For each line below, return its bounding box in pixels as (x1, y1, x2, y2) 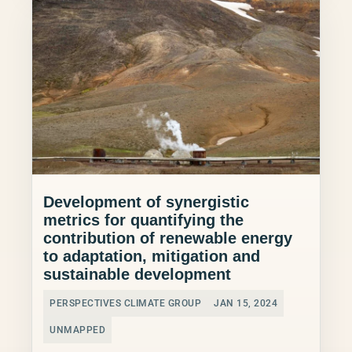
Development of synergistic (43, 192, 249, 211)
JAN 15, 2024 (214, 297, 277, 309)
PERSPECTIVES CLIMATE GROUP (49, 297, 201, 309)
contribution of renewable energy (43, 229, 292, 247)
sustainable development (43, 265, 231, 283)
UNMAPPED (49, 324, 105, 335)
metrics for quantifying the (43, 211, 244, 229)
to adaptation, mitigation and (43, 247, 260, 265)
